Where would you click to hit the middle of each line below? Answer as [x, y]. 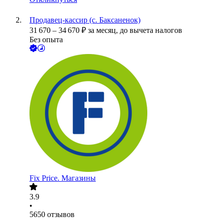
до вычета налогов [151, 30]
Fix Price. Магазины [63, 178]
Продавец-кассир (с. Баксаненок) [85, 20]
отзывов [61, 215]
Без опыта [46, 40]
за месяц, [104, 30]
